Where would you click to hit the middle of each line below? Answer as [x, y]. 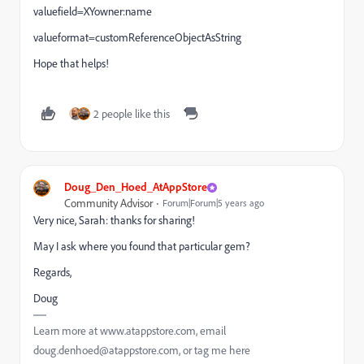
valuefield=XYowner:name [93, 11]
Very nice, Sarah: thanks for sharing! [114, 220]
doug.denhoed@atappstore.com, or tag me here [142, 350]
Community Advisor [108, 203]
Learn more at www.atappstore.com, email [130, 331]
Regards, [52, 272]
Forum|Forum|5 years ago [213, 203]
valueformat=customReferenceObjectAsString [137, 37]
